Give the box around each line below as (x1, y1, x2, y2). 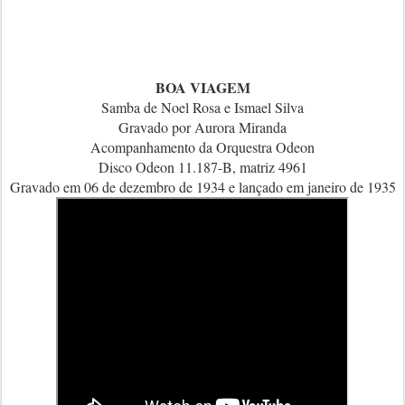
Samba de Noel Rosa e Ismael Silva (101, 98, 304, 117)
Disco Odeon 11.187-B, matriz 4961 (98, 157, 307, 176)
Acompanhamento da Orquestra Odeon (90, 137, 315, 156)
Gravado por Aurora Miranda (118, 118, 287, 137)
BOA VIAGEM (155, 77, 250, 98)
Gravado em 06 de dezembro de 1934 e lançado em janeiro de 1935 (9, 177, 396, 196)
